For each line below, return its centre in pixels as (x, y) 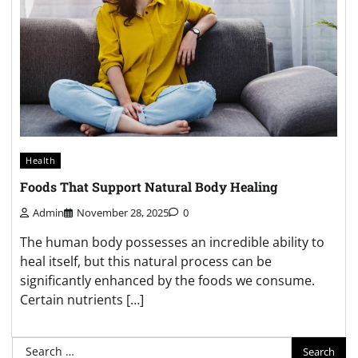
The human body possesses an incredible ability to (172, 243)
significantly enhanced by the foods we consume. (167, 281)
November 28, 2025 (123, 213)
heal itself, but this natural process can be (146, 262)
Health (40, 160)
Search (32, 346)
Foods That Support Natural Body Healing (149, 186)
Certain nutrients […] (82, 300)
